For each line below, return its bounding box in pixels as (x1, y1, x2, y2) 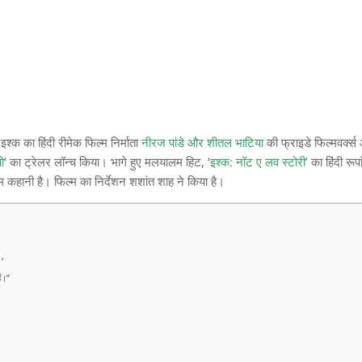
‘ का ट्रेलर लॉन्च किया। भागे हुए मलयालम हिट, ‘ (4, 154, 211, 170)
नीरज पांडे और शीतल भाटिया (141, 134, 264, 151)
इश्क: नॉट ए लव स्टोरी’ (210, 154, 309, 170)
